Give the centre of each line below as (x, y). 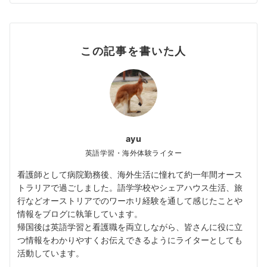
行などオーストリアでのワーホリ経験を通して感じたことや (130, 200)
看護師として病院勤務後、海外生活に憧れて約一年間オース (130, 174)
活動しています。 (51, 253)
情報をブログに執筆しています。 (80, 213)
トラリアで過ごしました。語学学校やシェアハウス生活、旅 (130, 187)
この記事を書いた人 (133, 50)
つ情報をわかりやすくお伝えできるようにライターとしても (130, 240)
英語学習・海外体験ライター (133, 153)
